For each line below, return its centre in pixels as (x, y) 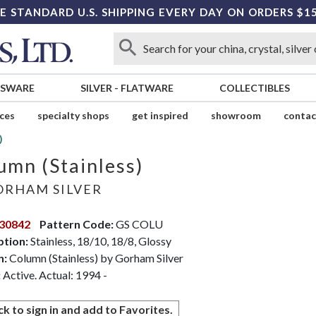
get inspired (160, 116)
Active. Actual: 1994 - (55, 275)
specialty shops (73, 116)
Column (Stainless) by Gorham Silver (95, 258)
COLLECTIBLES (254, 88)
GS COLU (138, 224)
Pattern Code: (76, 224)
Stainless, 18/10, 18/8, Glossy (99, 241)
